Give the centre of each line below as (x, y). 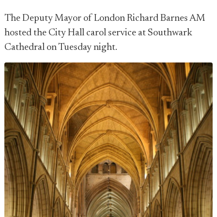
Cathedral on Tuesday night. (61, 47)
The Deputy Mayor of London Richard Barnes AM (105, 18)
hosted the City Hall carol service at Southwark (98, 33)
